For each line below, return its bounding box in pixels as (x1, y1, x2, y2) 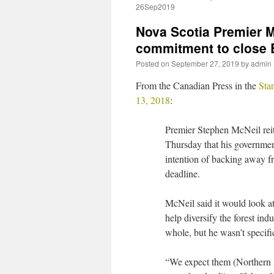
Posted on (136, 58, 169, 68)
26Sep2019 (136, 1, 175, 12)
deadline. (165, 167, 200, 180)
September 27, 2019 (171, 58, 239, 68)
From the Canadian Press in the (136, 79, 259, 92)
